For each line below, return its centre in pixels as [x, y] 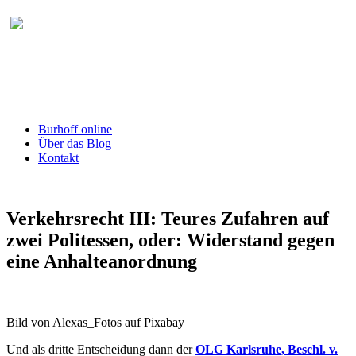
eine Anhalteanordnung [102, 261]
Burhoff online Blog [166, 31]
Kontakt [58, 157]
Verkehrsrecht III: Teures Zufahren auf [168, 218]
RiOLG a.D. [56, 95]
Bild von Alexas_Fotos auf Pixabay [95, 322]
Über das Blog [75, 143]
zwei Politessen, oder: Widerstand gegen [170, 240]
